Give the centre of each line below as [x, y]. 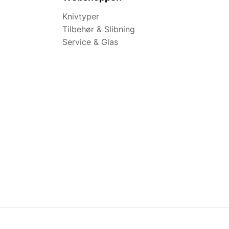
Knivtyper [81, 17]
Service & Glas [90, 42]
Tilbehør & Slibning [99, 29]
